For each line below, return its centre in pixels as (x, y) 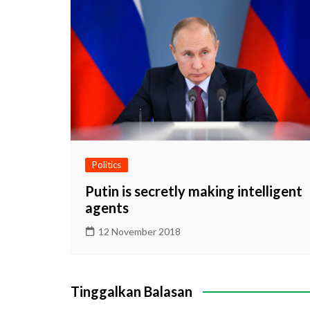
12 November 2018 (139, 231)
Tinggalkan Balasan (131, 291)
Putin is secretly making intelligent (194, 191)
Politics (107, 164)
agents (107, 207)
